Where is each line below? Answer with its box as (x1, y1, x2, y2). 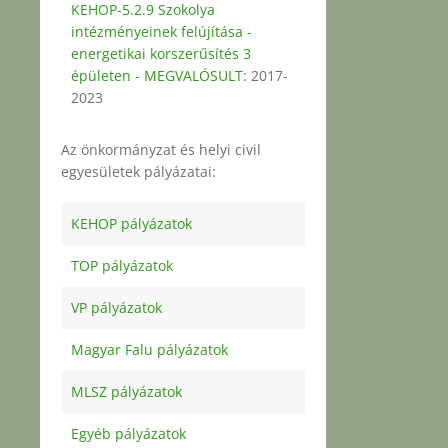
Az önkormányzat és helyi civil (61, 139, 261, 159)
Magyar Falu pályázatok (71, 339, 228, 359)
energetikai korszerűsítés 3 (71, 43, 251, 63)
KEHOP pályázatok (71, 213, 192, 233)
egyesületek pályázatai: (61, 161, 216, 181)
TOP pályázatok (71, 255, 173, 275)
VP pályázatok (71, 297, 162, 317)
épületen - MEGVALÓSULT (71, 65, 243, 85)
